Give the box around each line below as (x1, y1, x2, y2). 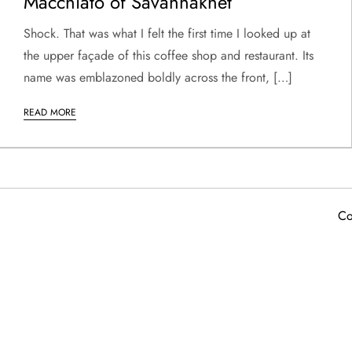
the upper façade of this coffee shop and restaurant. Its (24, 46, 313, 64)
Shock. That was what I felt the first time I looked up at (24, 24, 310, 42)
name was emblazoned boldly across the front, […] (24, 68, 292, 86)
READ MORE (24, 104, 76, 119)
